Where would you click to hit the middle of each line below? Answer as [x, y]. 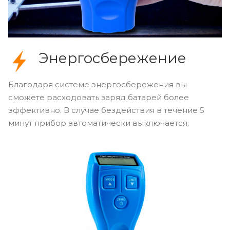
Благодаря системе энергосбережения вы [98, 85]
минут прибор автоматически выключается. [99, 123]
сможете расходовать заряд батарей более [99, 98]
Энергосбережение [112, 58]
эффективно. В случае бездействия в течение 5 [106, 110]
